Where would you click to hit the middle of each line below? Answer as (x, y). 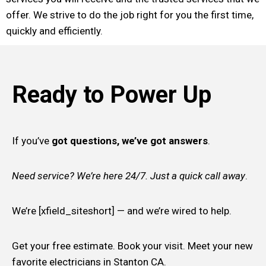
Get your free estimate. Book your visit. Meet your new (132, 246)
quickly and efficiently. (54, 31)
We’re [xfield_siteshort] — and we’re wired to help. (122, 210)
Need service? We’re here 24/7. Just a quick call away (129, 175)
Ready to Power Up (112, 94)
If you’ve (31, 140)
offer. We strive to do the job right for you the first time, (130, 15)
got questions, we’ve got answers (129, 140)
